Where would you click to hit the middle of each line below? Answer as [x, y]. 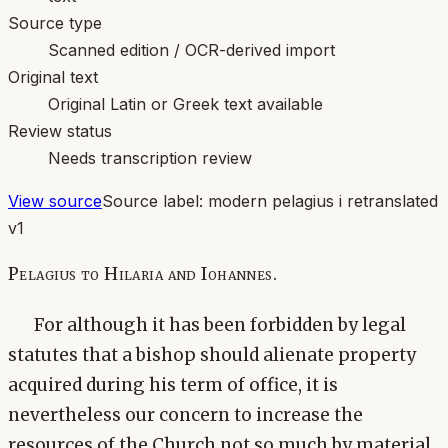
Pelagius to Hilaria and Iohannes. [143, 273]
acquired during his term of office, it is [173, 385]
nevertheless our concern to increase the [185, 415]
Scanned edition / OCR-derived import [191, 49]
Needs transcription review [150, 157]
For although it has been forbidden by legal [219, 325]
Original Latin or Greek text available [185, 103]
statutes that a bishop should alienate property [212, 355]
